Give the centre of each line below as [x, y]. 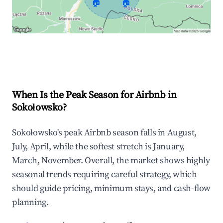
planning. [30, 203]
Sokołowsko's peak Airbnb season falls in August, [104, 133]
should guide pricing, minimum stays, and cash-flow [111, 189]
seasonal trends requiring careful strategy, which [105, 175]
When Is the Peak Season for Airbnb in [94, 96]
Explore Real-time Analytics [79, 55]
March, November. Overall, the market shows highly [111, 161]
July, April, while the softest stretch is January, [99, 147]
